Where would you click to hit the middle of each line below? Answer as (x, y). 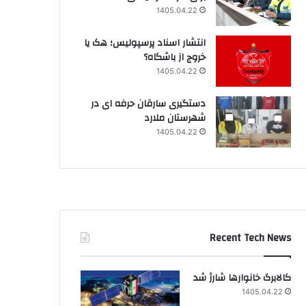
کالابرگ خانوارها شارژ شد (242, 278)
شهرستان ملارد (175, 118)
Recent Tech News (250, 238)
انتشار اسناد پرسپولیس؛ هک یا (144, 43)
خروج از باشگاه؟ (174, 57)
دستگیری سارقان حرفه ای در (148, 103)
